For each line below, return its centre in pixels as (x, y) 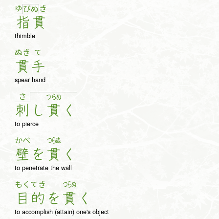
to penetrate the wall (43, 168)
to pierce (27, 124)
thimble (25, 36)
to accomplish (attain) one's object (62, 212)
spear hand (30, 80)
